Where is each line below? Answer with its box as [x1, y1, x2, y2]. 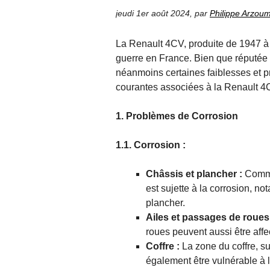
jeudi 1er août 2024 [116, 8, 190, 19]
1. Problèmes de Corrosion [116, 111, 238, 122]
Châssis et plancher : [146, 169, 245, 180]
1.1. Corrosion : [116, 140, 186, 151]
